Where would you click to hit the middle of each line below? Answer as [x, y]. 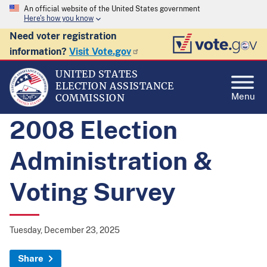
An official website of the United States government [112, 9]
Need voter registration [63, 36]
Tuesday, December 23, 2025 [65, 230]
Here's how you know [59, 19]
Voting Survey [93, 192]
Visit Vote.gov [100, 52]
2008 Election [94, 130]
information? [39, 52]
